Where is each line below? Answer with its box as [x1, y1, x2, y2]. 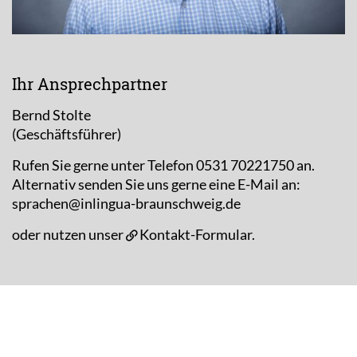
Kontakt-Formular [139, 226, 252, 244]
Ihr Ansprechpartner [12, 73, 167, 95]
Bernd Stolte [12, 106, 91, 124]
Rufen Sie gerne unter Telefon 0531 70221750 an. [12, 156, 315, 175]
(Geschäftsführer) [12, 125, 121, 143]
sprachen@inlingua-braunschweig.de [12, 194, 241, 213]
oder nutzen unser [12, 226, 126, 244]
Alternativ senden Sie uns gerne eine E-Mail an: [12, 175, 300, 194]
